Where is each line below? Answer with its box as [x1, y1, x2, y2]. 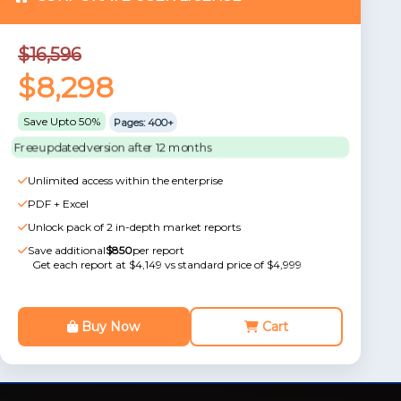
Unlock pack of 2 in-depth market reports [28, 220, 241, 234]
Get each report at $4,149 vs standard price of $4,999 [32, 258, 302, 271]
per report [132, 243, 184, 257]
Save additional [28, 243, 106, 257]
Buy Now [78, 319, 141, 335]
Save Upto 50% [23, 115, 100, 128]
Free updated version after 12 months [13, 140, 212, 155]
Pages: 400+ [113, 115, 174, 128]
